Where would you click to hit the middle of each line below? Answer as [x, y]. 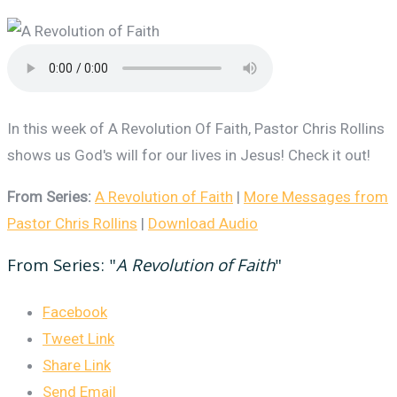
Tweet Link [78, 339]
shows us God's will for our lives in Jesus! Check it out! [189, 156]
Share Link [77, 366]
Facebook [75, 312]
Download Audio [203, 224]
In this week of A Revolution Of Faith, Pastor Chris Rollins [196, 129]
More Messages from [316, 197]
